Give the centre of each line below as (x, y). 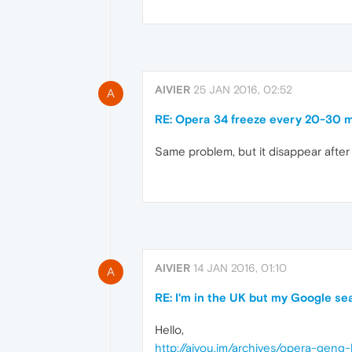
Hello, (169, 330)
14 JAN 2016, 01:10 (240, 268)
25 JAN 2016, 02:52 (243, 89)
